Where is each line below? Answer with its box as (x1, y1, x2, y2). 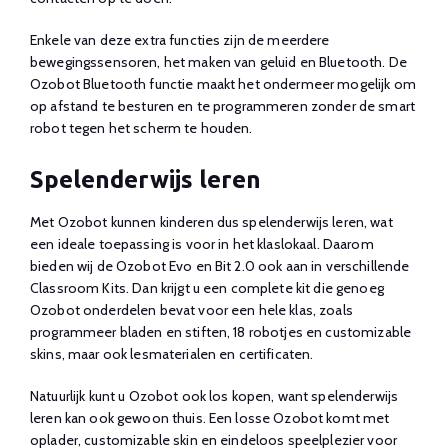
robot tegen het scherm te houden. (30, 119, 253, 137)
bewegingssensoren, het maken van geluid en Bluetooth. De (30, 53, 407, 71)
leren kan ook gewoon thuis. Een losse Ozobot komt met (30, 409, 390, 427)
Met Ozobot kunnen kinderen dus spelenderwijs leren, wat (30, 213, 393, 231)
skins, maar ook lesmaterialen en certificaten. (30, 345, 314, 363)
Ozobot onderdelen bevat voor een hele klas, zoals (30, 301, 353, 319)
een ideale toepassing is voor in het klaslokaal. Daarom (30, 235, 374, 253)
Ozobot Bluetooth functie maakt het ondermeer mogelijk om (30, 75, 416, 93)
